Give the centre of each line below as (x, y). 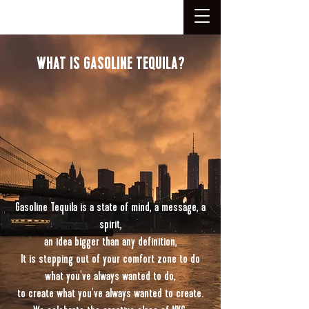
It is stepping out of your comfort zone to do (110, 259)
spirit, (110, 224)
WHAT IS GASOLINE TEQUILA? (110, 64)
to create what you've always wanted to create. (110, 293)
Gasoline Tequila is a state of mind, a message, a (110, 207)
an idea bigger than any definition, (110, 241)
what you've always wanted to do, (110, 276)
